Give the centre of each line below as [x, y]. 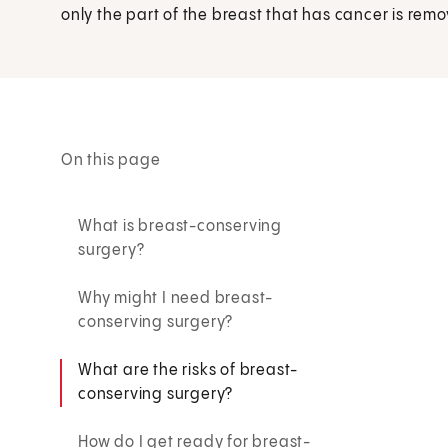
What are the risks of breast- [188, 370]
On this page [111, 160]
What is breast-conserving [180, 226]
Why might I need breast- [176, 298]
